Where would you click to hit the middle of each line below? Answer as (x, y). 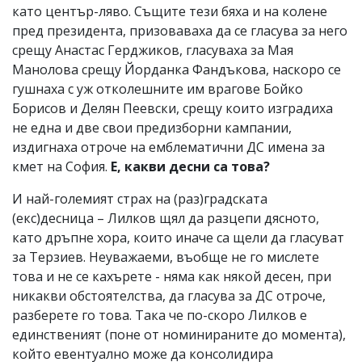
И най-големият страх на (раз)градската (140, 198)
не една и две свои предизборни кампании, (152, 127)
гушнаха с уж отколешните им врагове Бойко (158, 88)
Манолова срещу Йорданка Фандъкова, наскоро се (177, 69)
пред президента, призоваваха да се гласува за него (180, 30)
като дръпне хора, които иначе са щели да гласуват (178, 237)
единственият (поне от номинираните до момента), (179, 334)
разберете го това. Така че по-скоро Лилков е (160, 315)
